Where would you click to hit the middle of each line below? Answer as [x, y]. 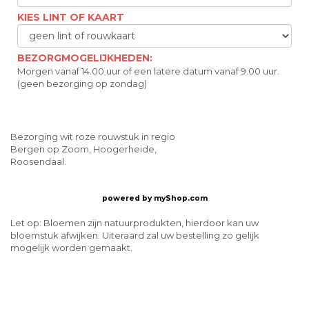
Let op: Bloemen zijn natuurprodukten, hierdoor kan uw [134, 222]
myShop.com [180, 199]
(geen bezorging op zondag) [82, 84]
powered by [128, 199]
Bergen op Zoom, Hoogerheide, [83, 149]
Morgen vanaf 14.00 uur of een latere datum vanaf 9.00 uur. [148, 71]
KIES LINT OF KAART [71, 18]
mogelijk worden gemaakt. [71, 247]
